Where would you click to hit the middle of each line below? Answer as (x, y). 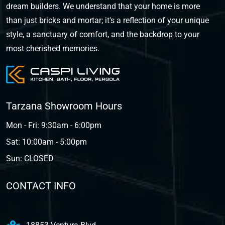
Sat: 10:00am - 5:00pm (46, 142)
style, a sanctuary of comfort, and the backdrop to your (103, 35)
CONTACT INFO (41, 186)
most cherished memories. (53, 49)
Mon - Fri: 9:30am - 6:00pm (54, 126)
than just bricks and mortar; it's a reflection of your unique (107, 21)
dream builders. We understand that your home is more (103, 7)
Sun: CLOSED (30, 159)
